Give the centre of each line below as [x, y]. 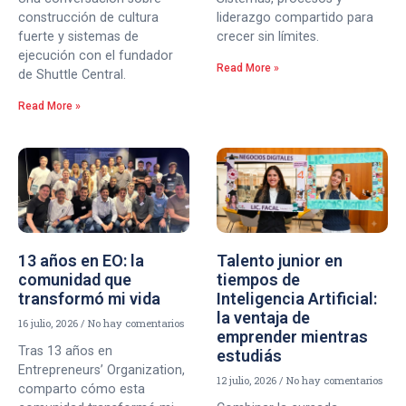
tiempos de [258, 280]
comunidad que [75, 280]
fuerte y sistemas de [78, 36]
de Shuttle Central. [72, 74]
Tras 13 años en [65, 352]
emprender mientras [292, 337]
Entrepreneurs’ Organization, [101, 371]
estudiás [249, 356]
